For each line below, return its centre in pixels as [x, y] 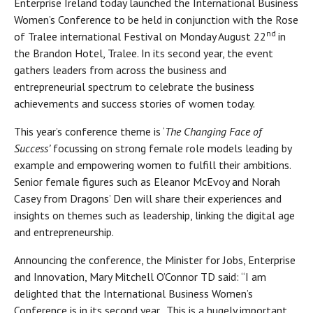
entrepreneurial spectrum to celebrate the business [134, 87]
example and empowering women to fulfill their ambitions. [152, 165]
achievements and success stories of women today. [136, 104]
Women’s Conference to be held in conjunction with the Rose [156, 20]
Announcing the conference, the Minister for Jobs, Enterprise [155, 260]
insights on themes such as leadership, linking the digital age [154, 216]
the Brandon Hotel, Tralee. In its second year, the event [144, 53]
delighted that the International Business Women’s [133, 294]
